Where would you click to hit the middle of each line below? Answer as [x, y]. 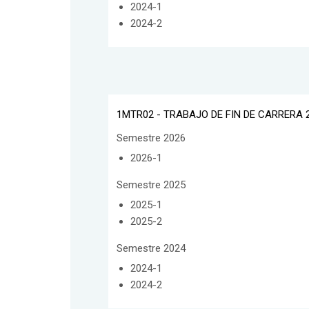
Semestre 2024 [151, 248]
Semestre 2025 [151, 185]
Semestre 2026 [151, 138]
